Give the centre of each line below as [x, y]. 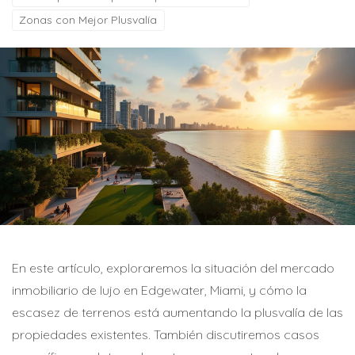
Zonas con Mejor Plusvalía [88, 20]
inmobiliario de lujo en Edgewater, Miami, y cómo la [159, 290]
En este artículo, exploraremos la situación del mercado [173, 268]
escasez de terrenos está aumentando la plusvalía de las [177, 312]
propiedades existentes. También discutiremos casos [166, 334]
